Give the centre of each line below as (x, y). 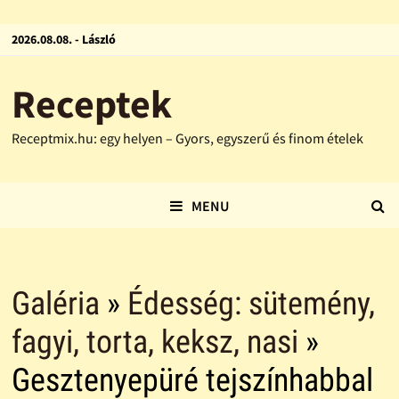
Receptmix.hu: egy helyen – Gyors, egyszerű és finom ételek (187, 138)
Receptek (91, 104)
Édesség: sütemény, (251, 304)
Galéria (55, 304)
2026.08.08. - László (63, 39)
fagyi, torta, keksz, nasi (155, 342)
